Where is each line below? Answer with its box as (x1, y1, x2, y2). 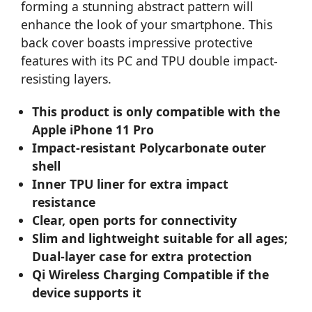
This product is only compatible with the (32, 102, 281, 120)
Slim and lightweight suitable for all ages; (32, 229, 288, 247)
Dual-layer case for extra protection (32, 247, 253, 265)
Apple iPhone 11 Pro (32, 120, 155, 138)
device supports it (32, 283, 142, 301)
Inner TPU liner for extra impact (32, 175, 229, 192)
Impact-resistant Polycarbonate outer (32, 139, 267, 156)
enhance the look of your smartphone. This (21, 15, 272, 33)
